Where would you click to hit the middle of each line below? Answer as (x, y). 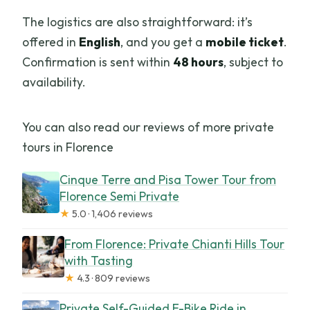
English (100, 42)
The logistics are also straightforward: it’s (138, 21)
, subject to (254, 62)
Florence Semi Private (119, 196)
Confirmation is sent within (98, 62)
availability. (54, 82)
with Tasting (99, 260)
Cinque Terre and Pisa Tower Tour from (167, 179)
